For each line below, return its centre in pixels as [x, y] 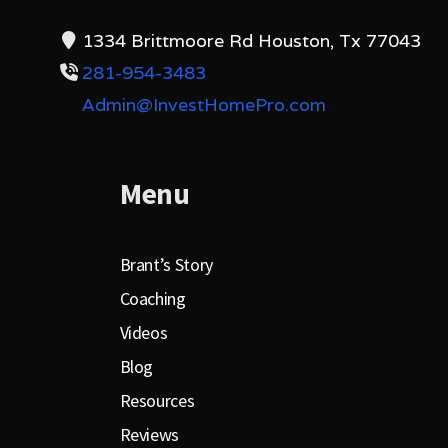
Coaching [152, 299]
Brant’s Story [166, 265]
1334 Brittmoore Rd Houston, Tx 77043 [251, 40]
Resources [157, 401]
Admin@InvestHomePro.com [204, 104]
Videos [143, 333]
